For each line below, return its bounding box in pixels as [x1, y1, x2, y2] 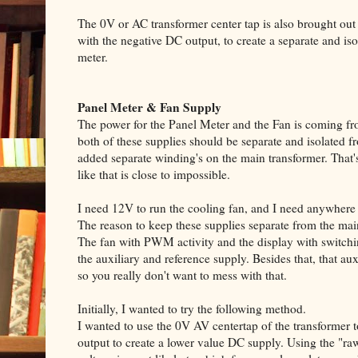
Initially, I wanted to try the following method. [78, 300, 306, 317]
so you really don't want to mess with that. [78, 267, 287, 284]
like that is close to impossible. [78, 166, 230, 183]
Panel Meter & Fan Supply [78, 98, 221, 117]
